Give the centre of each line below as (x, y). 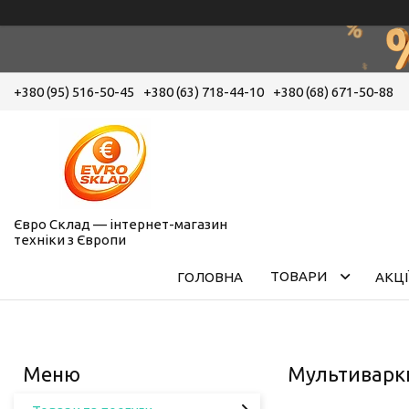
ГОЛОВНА (210, 277)
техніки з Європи (70, 239)
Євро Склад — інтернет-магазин (121, 224)
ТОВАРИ (299, 276)
